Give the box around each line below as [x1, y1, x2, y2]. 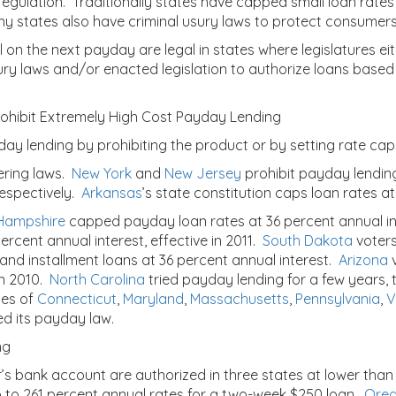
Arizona [339, 251, 388, 269]
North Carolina [49, 270, 145, 288]
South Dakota [263, 232, 353, 249]
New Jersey [164, 164, 241, 182]
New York [72, 164, 132, 182]
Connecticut [37, 290, 117, 308]
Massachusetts [190, 290, 289, 308]
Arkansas [81, 184, 142, 202]
